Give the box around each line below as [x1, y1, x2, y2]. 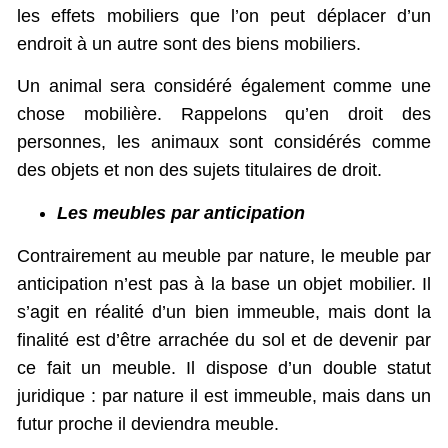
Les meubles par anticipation [57, 202, 305, 223]
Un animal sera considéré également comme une [17, 76, 431, 97]
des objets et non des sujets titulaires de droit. [17, 160, 382, 181]
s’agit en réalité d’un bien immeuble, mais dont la [17, 301, 431, 322]
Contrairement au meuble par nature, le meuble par [17, 245, 431, 266]
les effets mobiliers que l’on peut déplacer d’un [17, 5, 431, 26]
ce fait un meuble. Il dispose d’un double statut [17, 357, 431, 378]
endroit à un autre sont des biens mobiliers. [17, 33, 361, 54]
